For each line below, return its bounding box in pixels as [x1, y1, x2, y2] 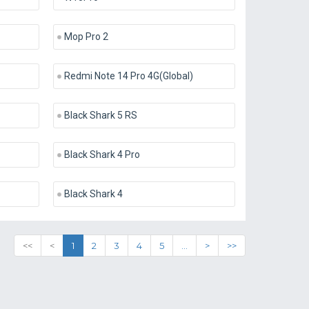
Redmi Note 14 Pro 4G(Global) [63, 70, 193, 81]
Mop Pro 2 [63, 31, 108, 42]
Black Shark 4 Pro [63, 149, 140, 160]
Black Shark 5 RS [63, 110, 137, 121]
